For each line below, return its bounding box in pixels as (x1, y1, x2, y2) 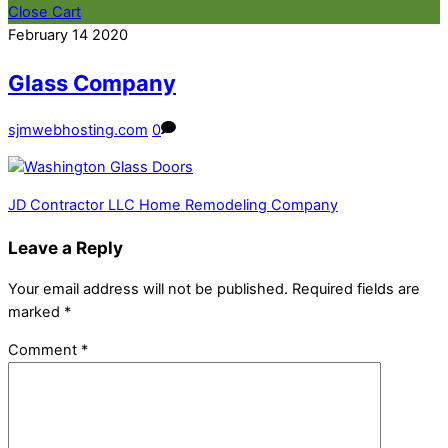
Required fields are (292, 280, 420, 299)
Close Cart (8, 3, 81, 22)
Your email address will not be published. (8, 280, 288, 299)
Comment (8, 340, 81, 359)
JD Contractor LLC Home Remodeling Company (8, 195, 338, 214)
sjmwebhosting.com (8, 120, 148, 139)
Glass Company (8, 69, 176, 96)
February (8, 26, 68, 45)
